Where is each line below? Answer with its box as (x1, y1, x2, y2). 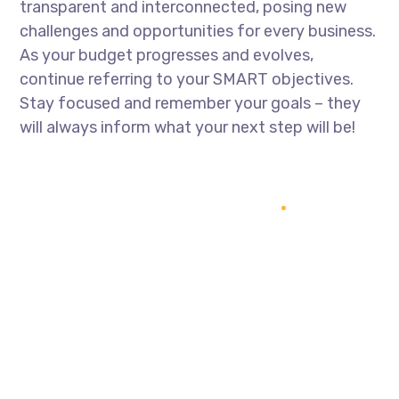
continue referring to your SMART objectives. (20, 69, 354, 89)
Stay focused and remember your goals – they (20, 94, 362, 113)
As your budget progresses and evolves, (20, 45, 314, 65)
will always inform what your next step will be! (20, 118, 356, 137)
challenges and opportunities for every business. (20, 21, 377, 41)
